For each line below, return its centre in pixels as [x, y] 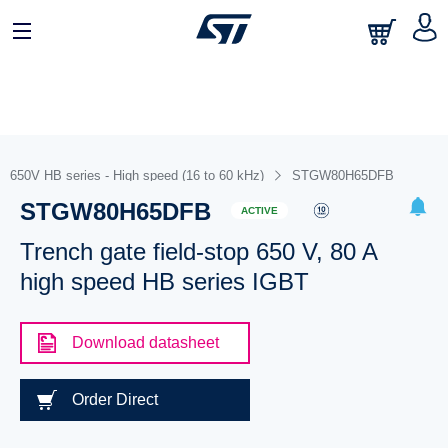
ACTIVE [259, 210]
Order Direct [114, 399]
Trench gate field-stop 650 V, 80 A [198, 251]
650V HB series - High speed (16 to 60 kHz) [137, 175]
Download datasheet [145, 342]
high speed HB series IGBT [164, 281]
